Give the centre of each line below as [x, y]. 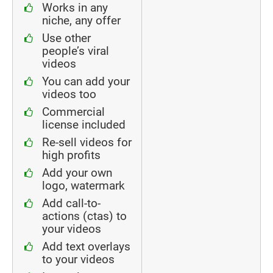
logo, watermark [83, 186]
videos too [69, 94]
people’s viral [76, 51]
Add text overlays [86, 246]
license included [84, 125]
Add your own [77, 173]
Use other [66, 38]
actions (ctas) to [84, 216]
